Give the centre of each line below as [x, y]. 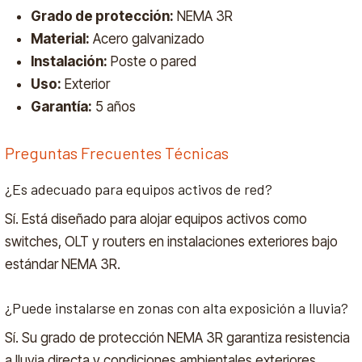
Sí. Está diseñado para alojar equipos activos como [156, 219]
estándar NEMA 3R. [63, 264]
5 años [114, 107]
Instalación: [69, 62]
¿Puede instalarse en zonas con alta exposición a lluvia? [177, 308]
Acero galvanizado [147, 39]
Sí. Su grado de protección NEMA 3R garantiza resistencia [178, 337]
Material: [61, 39]
